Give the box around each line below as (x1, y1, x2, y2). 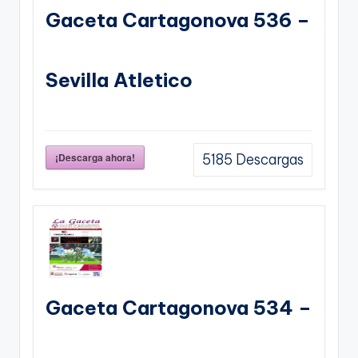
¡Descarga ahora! (55, 149, 135, 165)
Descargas (233, 150, 304, 169)
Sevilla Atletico (46, 67, 193, 92)
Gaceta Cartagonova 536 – (46, 7, 310, 32)
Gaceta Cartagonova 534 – (46, 295, 312, 320)
